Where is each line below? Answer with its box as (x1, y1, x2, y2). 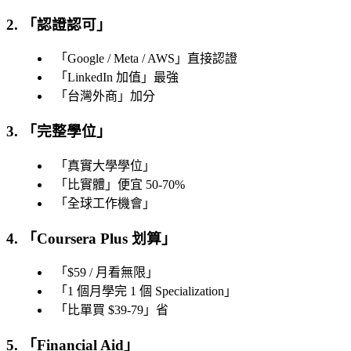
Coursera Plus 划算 (37, 230, 161, 247)
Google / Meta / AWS (67, 52, 175, 66)
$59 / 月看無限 (67, 266, 146, 280)
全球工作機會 (67, 196, 143, 210)
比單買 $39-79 (67, 303, 143, 317)
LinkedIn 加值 (67, 71, 141, 85)
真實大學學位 (67, 158, 143, 172)
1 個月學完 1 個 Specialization (67, 284, 224, 299)
